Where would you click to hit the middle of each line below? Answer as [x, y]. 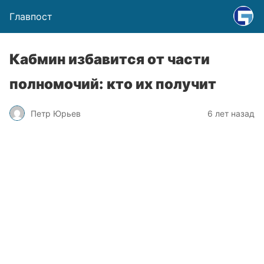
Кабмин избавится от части [110, 59]
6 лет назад [231, 113]
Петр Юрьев [56, 113]
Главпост [31, 16]
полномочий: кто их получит [113, 84]
